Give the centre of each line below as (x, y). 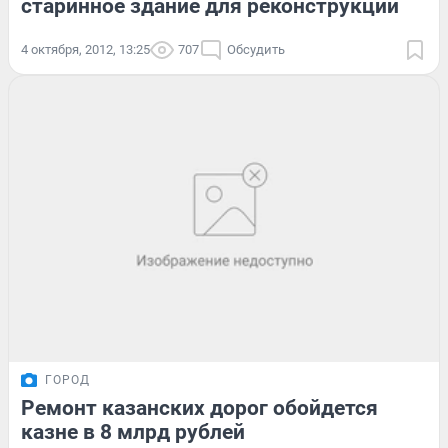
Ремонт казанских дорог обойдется (199, 408)
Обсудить (256, 49)
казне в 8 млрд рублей (133, 432)
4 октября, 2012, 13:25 (85, 49)
